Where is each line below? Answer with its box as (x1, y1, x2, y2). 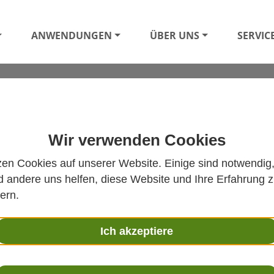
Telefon (183, 205, 218, 218)
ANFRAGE (28, 180, 80, 195)
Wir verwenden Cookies (48, 131, 226, 149)
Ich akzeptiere (100, 224, 174, 237)
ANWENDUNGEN (31, 29, 113, 43)
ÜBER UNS (149, 29, 199, 43)
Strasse (183, 257, 218, 271)
